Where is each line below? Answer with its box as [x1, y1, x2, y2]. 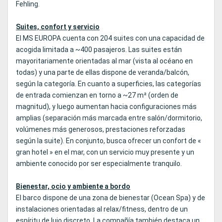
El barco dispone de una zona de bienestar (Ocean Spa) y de [16, 194, 205, 202]
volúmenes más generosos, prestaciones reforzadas [16, 125, 185, 134]
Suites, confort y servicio [16, 23, 100, 31]
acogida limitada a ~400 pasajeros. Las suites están [16, 46, 182, 54]
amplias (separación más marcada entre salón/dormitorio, [16, 114, 202, 122]
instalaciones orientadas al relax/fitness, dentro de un [16, 205, 188, 214]
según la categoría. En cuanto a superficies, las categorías [16, 80, 201, 88]
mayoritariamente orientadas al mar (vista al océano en [16, 57, 193, 65]
